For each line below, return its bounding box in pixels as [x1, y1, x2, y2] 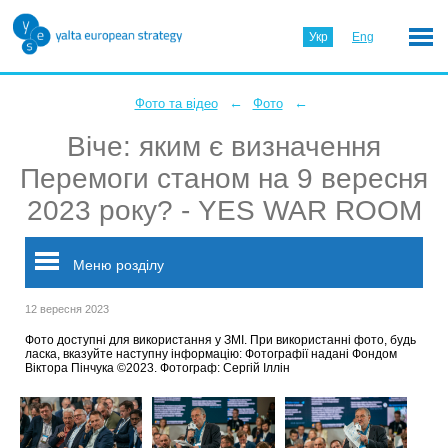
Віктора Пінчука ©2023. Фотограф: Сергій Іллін [25, 361, 290, 375]
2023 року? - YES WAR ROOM [26, 195, 422, 226]
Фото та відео [134, 96, 218, 111]
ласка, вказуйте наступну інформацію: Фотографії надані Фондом [25, 347, 397, 361]
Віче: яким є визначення [67, 131, 381, 162]
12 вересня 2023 [25, 303, 109, 315]
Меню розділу [69, 257, 164, 273]
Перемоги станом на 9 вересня [20, 163, 428, 194]
